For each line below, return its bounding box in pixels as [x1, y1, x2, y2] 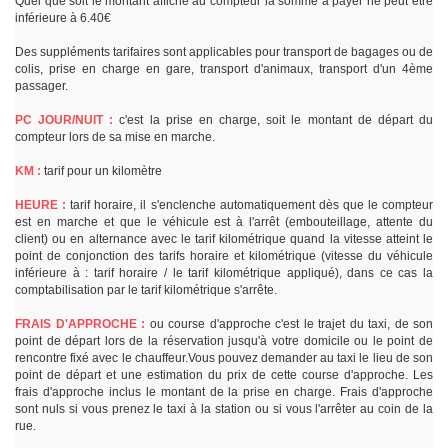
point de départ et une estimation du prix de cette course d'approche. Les [15, 368, 433, 383]
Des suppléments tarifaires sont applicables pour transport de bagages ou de [15, 45, 433, 60]
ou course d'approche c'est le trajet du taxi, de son [145, 317, 433, 332]
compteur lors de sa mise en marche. [15, 130, 215, 145]
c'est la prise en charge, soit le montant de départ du [113, 113, 434, 128]
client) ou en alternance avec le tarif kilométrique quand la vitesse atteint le [15, 232, 433, 247]
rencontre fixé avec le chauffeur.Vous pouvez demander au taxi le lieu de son [15, 351, 433, 366]
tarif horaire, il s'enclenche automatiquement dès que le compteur [66, 198, 434, 213]
